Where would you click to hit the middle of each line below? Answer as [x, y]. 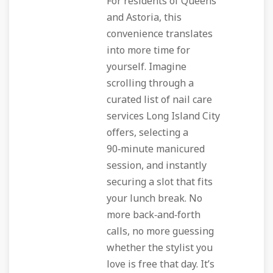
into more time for [148, 51]
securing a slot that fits [160, 182]
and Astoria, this [144, 18]
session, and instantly [157, 166]
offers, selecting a [147, 133]
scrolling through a [150, 83]
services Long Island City [163, 116]
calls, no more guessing [160, 232]
